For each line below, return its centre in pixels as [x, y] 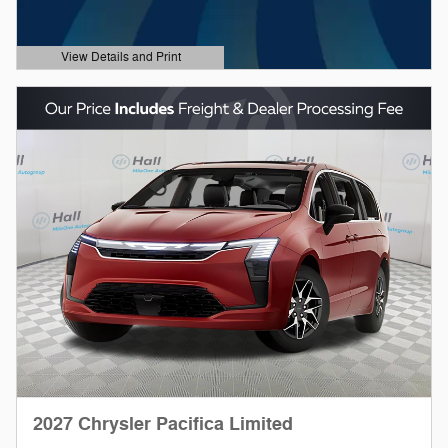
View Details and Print [120, 56]
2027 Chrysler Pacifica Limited [163, 425]
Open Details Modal [88, 68]
